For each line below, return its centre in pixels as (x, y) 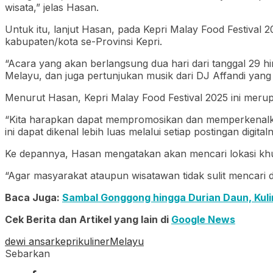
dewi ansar (30, 241)
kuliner (94, 241)
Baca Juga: (34, 197)
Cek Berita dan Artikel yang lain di (88, 219)
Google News (203, 219)
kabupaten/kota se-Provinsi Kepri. (83, 41)
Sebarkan (27, 253)
